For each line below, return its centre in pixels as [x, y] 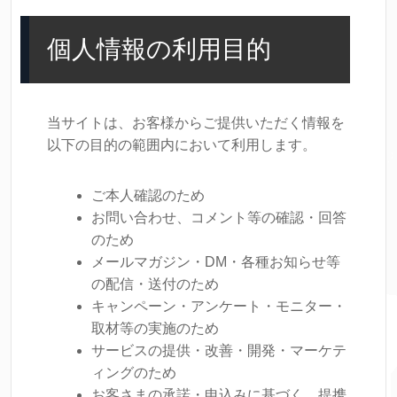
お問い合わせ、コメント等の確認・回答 [219, 218]
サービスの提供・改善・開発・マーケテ [219, 350]
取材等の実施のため [155, 328]
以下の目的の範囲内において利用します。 [182, 145]
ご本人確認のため [148, 195]
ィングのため [134, 373]
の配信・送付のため [155, 284]
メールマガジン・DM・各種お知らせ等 [216, 262]
